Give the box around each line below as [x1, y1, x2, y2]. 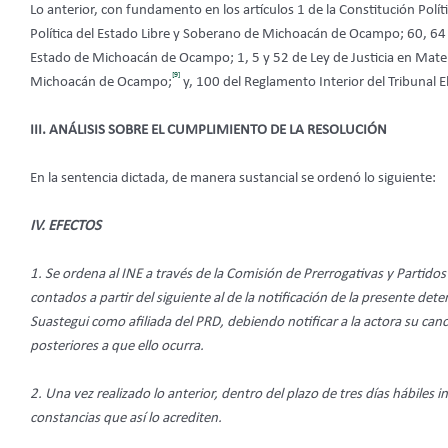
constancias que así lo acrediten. [30, 411, 222, 427]
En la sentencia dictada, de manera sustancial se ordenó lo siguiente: [30, 171, 436, 187]
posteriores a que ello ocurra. [30, 339, 204, 355]
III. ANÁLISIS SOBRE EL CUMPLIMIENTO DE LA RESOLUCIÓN [30, 123, 387, 139]
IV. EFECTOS [30, 219, 101, 235]
